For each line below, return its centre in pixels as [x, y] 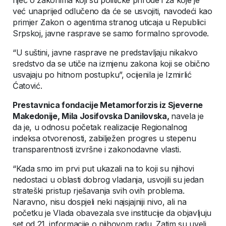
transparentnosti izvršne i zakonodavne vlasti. [99, 150]
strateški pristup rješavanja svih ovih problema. [99, 191]
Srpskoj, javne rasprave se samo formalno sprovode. [112, 34]
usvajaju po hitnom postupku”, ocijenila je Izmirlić [102, 75]
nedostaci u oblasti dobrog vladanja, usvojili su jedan [108, 180]
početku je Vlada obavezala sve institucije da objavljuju [112, 213]
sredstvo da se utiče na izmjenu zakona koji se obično [111, 64]
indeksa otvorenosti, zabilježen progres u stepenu [104, 138]
